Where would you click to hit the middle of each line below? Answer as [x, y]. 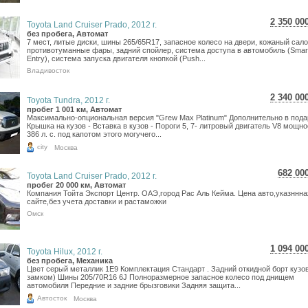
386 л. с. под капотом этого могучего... [94, 134]
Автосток [52, 298]
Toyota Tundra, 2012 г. [68, 100]
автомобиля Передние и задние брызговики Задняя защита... [134, 285]
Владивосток [48, 70]
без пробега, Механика [70, 261]
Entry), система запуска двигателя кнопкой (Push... [116, 58]
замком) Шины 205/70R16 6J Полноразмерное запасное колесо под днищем [161, 277]
